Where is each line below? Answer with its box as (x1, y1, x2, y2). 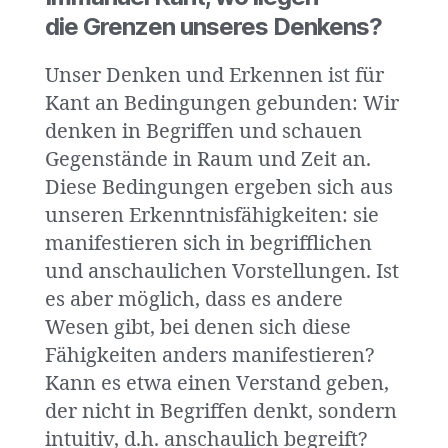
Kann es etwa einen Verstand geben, (45, 371, 389, 397)
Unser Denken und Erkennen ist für (45, 63, 384, 89)
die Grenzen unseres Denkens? (45, 12, 383, 42)
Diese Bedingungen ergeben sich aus (45, 175, 393, 201)
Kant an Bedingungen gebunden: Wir (45, 91, 399, 117)
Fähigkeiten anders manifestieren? (45, 343, 374, 369)
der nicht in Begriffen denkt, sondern (45, 399, 397, 425)
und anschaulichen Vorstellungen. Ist (45, 259, 399, 285)
